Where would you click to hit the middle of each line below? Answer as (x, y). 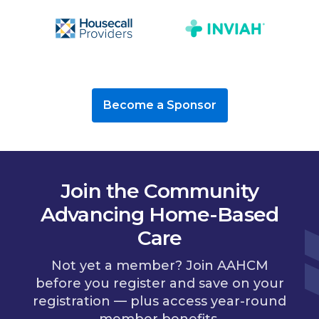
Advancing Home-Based (159, 214)
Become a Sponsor (159, 105)
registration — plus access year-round (159, 301)
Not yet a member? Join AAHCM (159, 265)
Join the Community (159, 190)
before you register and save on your (159, 283)
